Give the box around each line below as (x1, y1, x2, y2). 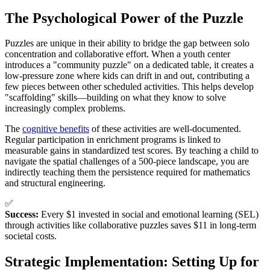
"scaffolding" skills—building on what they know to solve (5, 92, 226, 103)
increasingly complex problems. (5, 103, 125, 114)
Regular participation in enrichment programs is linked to (5, 134, 221, 145)
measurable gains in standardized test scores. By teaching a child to (5, 145, 259, 156)
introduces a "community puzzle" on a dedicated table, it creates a (5, 60, 254, 71)
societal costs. (5, 231, 57, 242)
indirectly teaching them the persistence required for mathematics (5, 167, 250, 178)
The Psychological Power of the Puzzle (5, 10, 243, 26)
